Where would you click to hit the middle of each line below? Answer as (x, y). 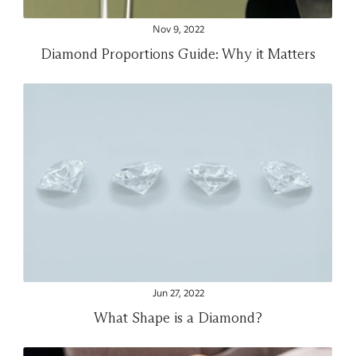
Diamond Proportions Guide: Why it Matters (178, 54)
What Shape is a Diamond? (178, 317)
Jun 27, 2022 (178, 294)
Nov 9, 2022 (178, 30)
